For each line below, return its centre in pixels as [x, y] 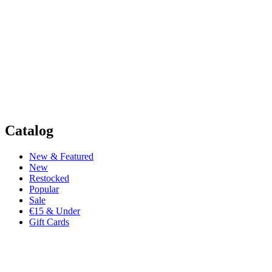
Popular [44, 189]
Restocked [49, 178]
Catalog [29, 131]
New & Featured [61, 156]
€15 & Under [55, 211]
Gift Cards [49, 222]
